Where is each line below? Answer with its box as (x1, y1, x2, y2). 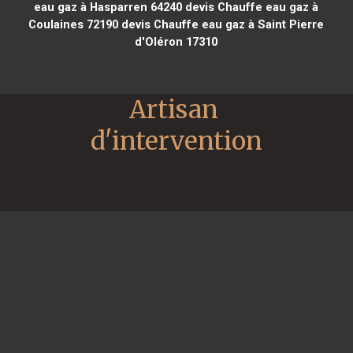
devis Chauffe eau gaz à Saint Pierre (118, 17, 325, 32)
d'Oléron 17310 (135, 34, 218, 49)
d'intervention (91, 124, 262, 157)
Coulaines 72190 (28, 17, 119, 32)
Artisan (129, 93, 218, 125)
